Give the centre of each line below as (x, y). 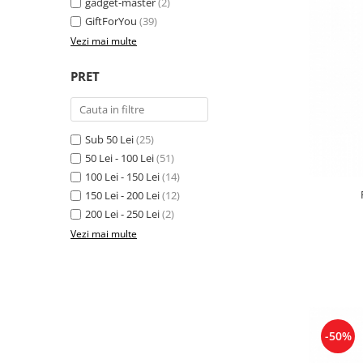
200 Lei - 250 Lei (122, 214)
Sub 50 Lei (109, 139)
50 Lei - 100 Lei (120, 158)
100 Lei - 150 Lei (122, 177)
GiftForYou (111, 21)
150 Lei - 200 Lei (122, 195)
